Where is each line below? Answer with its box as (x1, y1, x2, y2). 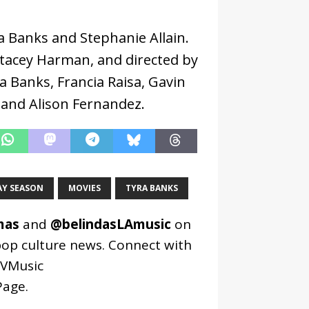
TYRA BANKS (125, 181, 178, 194)
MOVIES (68, 181, 101, 194)
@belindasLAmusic (50, 215, 171, 233)
